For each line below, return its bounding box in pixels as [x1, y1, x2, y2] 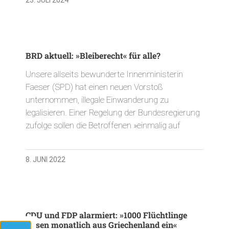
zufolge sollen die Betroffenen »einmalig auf [26, 120, 180, 130]
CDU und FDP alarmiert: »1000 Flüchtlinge [26, 209, 187, 220]
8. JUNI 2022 [26, 155, 65, 164]
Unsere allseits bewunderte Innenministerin [26, 68, 183, 79]
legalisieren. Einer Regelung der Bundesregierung [26, 107, 200, 118]
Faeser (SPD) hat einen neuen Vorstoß [26, 81, 163, 92]
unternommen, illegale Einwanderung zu [26, 94, 169, 105]
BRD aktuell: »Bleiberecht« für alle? [26, 50, 161, 61]
